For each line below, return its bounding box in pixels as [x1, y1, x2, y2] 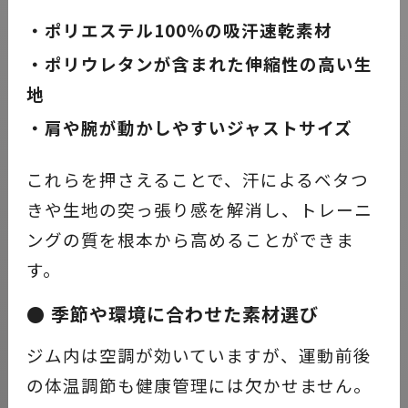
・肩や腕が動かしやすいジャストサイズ [25, 114, 352, 139]
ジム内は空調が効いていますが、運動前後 [25, 342, 372, 367]
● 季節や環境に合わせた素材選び [25, 300, 319, 327]
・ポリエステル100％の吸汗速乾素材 [25, 16, 332, 42]
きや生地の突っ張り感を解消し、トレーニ [25, 196, 372, 221]
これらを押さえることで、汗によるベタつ [25, 166, 369, 191]
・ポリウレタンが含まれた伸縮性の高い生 [25, 50, 372, 76]
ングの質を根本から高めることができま [25, 226, 354, 251]
